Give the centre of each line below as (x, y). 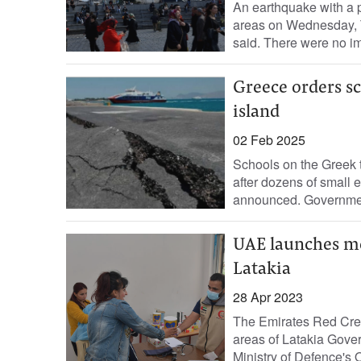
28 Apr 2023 (268, 297)
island (256, 113)
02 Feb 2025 (269, 140)
